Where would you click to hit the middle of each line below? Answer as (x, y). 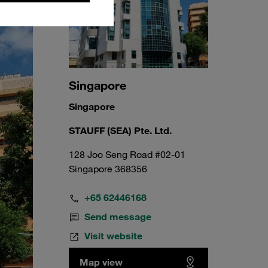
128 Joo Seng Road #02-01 (127, 154)
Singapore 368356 (108, 168)
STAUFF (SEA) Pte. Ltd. (120, 130)
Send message (118, 216)
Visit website (113, 235)
